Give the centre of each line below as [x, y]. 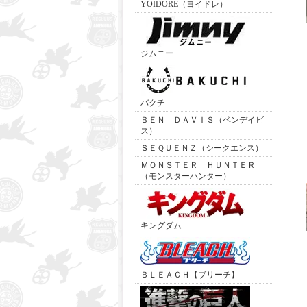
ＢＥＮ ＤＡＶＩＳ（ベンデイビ [202, 120]
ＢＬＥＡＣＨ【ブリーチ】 [190, 275]
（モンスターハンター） [186, 176]
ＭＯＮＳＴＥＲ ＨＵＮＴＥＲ [198, 165]
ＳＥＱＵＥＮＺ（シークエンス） [202, 148]
